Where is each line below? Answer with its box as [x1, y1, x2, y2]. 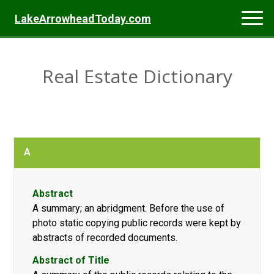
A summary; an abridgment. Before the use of [32, 202, 225, 214]
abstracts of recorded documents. [32, 231, 178, 243]
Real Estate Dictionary [42, 64, 232, 89]
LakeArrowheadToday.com [15, 12, 151, 25]
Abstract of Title [32, 254, 110, 267]
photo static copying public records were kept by [32, 217, 242, 229]
